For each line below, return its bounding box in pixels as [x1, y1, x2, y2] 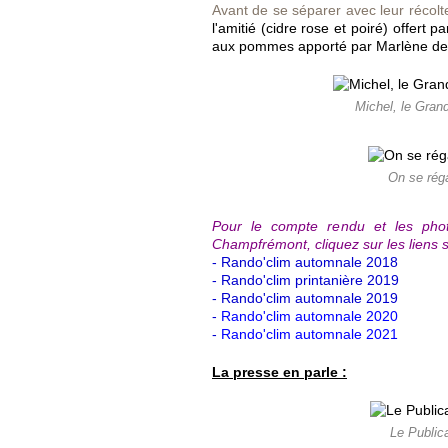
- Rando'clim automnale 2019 [212, 290, 398, 306]
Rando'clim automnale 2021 [221, 326, 398, 342]
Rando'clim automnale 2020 [221, 308, 398, 324]
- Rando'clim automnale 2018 [212, 254, 398, 270]
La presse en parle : [212, 364, 347, 380]
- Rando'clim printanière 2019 [212, 272, 399, 288]
